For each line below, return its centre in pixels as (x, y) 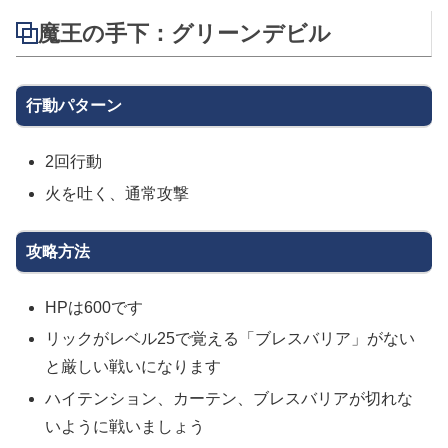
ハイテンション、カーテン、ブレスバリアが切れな (229, 398)
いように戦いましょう (125, 426)
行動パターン (74, 106)
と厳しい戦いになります (133, 367)
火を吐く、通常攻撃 (117, 193)
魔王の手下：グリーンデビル (184, 33)
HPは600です (94, 308)
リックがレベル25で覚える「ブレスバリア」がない (230, 339)
